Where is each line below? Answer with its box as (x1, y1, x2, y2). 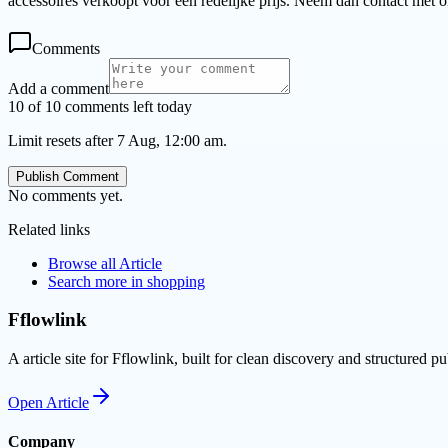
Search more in (48, 272, 147, 290)
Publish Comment (16, 168, 119, 184)
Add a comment (8, 79, 109, 97)
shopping (147, 272, 205, 290)
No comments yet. (8, 186, 123, 204)
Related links (8, 220, 90, 238)
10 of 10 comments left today (8, 97, 192, 115)
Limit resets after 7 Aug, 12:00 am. (8, 131, 227, 149)
